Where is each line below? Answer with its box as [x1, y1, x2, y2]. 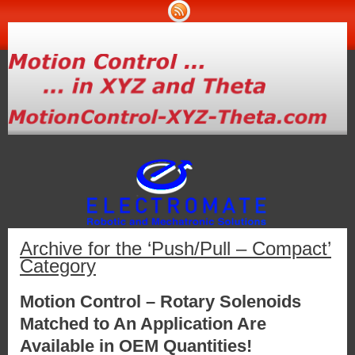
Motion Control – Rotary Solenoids [20, 292, 301, 312]
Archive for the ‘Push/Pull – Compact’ [20, 238, 331, 260]
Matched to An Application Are [20, 314, 266, 334]
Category [20, 255, 96, 277]
